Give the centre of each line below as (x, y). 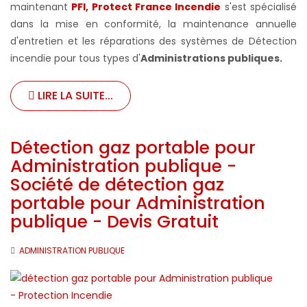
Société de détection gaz (117, 184)
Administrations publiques (210, 58)
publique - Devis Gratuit (114, 221)
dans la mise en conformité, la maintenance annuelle (153, 24)
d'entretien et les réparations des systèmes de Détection (153, 41)
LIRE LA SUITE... (74, 95)
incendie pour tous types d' (75, 58)
